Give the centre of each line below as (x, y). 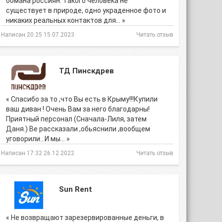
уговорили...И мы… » (38, 139)
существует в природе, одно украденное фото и (86, 10)
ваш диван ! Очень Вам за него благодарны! (78, 109)
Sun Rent (76, 189)
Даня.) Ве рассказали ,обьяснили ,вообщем (78, 129)
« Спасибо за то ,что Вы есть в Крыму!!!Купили (82, 99)
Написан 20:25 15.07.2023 (38, 35)
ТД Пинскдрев (86, 71)
